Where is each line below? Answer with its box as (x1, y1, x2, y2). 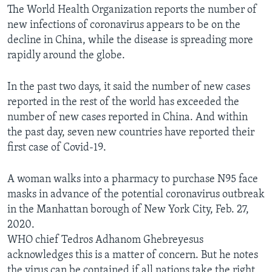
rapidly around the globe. (7, 50, 125, 62)
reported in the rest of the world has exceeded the (7, 97, 239, 109)
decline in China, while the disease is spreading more (7, 35, 253, 47)
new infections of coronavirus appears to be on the (7, 19, 240, 32)
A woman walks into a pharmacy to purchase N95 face (7, 174, 258, 186)
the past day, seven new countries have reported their (7, 127, 254, 139)
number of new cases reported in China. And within (7, 112, 248, 124)
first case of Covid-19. (7, 142, 106, 154)
